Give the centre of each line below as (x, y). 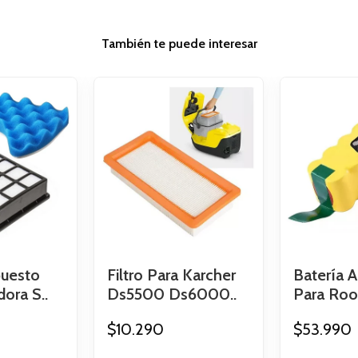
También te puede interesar (179, 43)
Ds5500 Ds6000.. (171, 294)
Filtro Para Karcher (171, 275)
